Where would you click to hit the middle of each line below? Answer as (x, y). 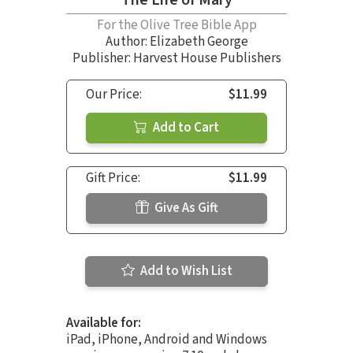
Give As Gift (185, 208)
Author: (127, 42)
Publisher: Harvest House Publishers (176, 59)
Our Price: (114, 95)
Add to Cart (185, 128)
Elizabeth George (199, 42)
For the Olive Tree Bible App (176, 26)
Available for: (104, 323)
